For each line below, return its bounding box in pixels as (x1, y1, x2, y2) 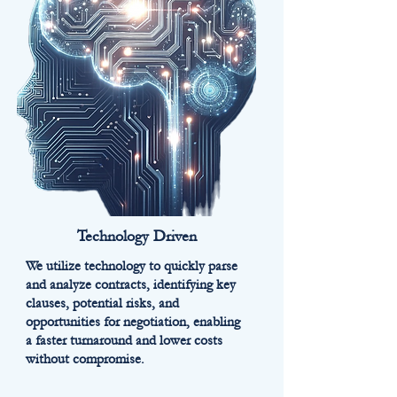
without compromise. (26, 351, 144, 367)
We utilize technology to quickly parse (26, 258, 237, 274)
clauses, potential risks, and (26, 295, 179, 311)
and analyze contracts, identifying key (26, 276, 236, 292)
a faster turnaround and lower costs (26, 332, 222, 348)
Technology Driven (76, 227, 197, 245)
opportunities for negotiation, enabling (26, 314, 240, 330)
